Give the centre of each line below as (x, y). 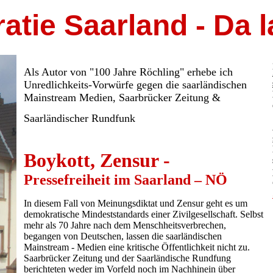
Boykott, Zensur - (97, 160)
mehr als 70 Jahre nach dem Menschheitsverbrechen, (125, 225)
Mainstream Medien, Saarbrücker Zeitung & (122, 97)
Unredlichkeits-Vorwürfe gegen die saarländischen (135, 85)
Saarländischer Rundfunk (80, 118)
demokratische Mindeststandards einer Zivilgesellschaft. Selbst (144, 214)
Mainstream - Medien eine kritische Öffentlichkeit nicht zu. (137, 247)
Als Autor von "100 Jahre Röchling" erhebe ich (128, 72)
